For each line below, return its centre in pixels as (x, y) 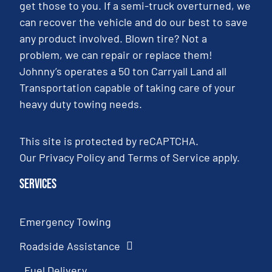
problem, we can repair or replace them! (116, 54)
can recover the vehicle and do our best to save (134, 22)
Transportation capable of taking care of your (128, 87)
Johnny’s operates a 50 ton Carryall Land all (123, 71)
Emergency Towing (66, 222)
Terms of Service (169, 158)
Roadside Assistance (70, 246)
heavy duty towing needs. (81, 104)
